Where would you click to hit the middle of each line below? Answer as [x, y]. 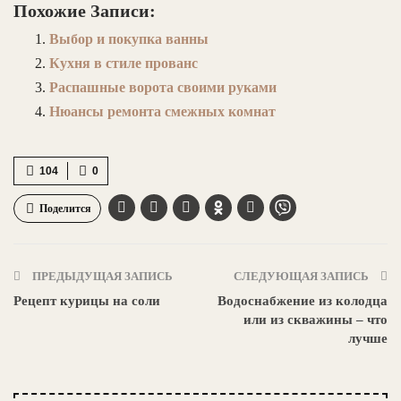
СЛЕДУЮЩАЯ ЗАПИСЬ [303, 276]
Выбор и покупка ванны [129, 38]
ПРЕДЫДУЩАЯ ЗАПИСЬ [101, 276]
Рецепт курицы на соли [87, 300]
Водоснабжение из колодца [303, 300]
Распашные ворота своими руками [163, 87]
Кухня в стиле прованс [124, 63]
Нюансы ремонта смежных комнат [162, 111]
